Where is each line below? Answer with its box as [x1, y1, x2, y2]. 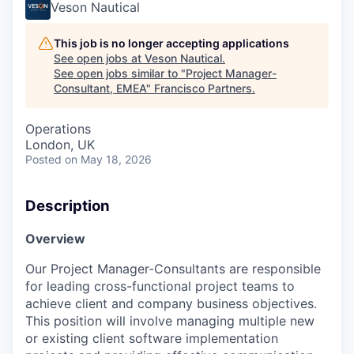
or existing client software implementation [25, 330, 278, 346]
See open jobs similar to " [54, 66, 186, 80]
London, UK [25, 137, 95, 153]
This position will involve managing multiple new [25, 312, 314, 329]
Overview [25, 230, 85, 247]
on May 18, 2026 [65, 153, 152, 166]
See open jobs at [54, 51, 145, 65]
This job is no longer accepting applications [54, 36, 289, 50]
